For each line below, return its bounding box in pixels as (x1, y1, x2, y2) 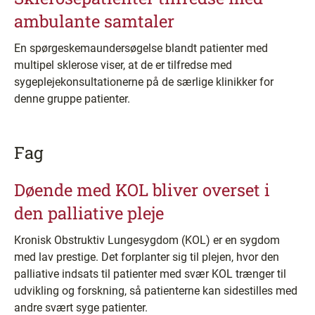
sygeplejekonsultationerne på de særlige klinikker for (14, 75, 274, 89)
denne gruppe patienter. (14, 92, 130, 105)
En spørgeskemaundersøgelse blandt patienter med (14, 41, 268, 55)
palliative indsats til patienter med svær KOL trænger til (14, 267, 286, 281)
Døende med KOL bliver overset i (14, 179, 270, 201)
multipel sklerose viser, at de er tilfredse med (14, 58, 232, 72)
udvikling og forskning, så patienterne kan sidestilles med (14, 284, 297, 297)
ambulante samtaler (14, 10, 174, 32)
